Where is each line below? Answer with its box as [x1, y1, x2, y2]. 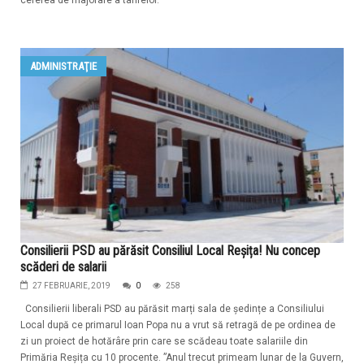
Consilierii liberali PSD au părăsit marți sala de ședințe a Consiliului [20, 303, 324, 315]
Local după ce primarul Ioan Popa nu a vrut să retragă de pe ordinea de [20, 319, 336, 331]
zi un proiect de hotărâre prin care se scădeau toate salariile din [20, 336, 308, 348]
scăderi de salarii [20, 259, 106, 275]
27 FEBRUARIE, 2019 [32, 281, 110, 291]
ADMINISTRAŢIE [30, 60, 97, 73]
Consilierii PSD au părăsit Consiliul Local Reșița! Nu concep [20, 243, 320, 259]
